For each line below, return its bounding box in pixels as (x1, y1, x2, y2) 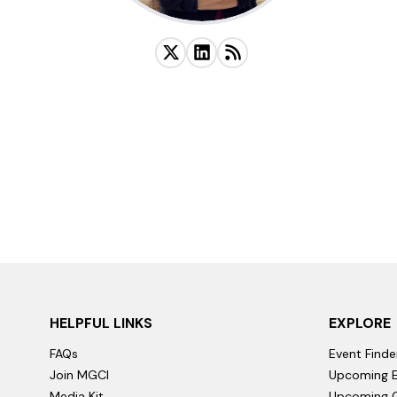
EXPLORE (329, 313, 391, 332)
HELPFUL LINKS (50, 313, 152, 332)
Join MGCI (50, 367, 109, 383)
